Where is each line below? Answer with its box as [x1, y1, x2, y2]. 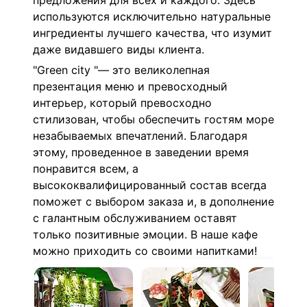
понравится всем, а [33, 161, 138, 175]
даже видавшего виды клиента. [33, 42, 204, 56]
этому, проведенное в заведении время [33, 145, 249, 159]
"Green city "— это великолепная [33, 62, 210, 77]
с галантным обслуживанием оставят [33, 210, 237, 225]
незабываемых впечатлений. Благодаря [33, 128, 247, 143]
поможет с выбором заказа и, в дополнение [33, 194, 274, 208]
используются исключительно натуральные [33, 10, 271, 23]
